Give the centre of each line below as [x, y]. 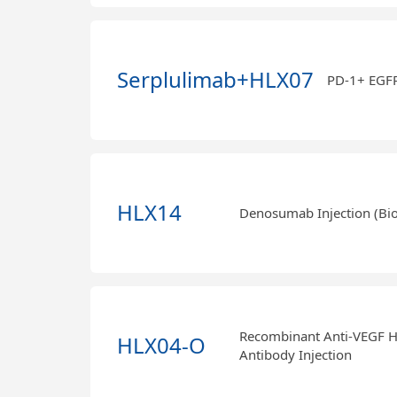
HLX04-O [161, 346]
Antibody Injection [296, 355]
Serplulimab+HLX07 [215, 80]
